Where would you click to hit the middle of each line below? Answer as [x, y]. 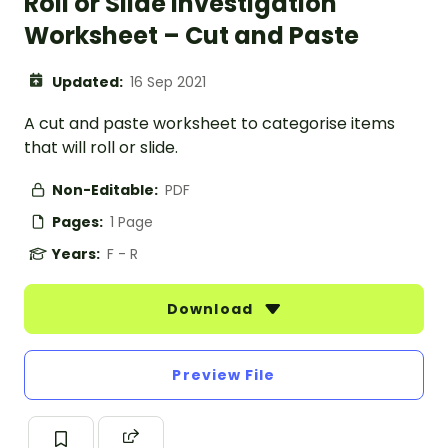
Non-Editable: [106, 190]
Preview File [224, 375]
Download [212, 309]
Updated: [89, 82]
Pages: [79, 222]
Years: [77, 254]
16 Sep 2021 [168, 82]
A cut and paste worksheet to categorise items [209, 124]
